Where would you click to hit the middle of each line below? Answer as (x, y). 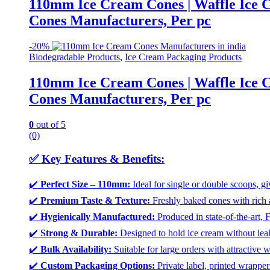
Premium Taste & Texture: (95, 200)
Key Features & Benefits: (103, 159)
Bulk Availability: (76, 249)
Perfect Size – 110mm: (85, 184)
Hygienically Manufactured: (98, 216)
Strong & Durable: (79, 233)
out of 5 (50, 125)
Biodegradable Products (74, 57)
